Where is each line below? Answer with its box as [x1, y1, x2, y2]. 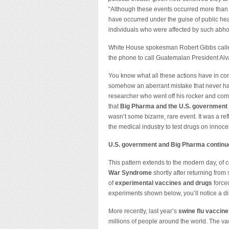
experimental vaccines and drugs [115, 179, 212, 187]
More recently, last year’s [108, 208, 178, 215]
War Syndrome [108, 169, 152, 176]
